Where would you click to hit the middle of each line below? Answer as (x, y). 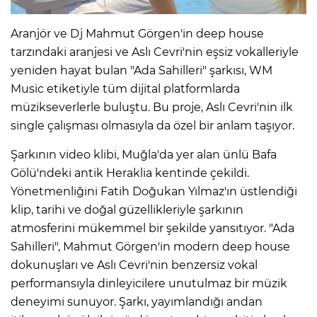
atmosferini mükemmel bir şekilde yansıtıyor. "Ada (152, 228)
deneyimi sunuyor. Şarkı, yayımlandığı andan (137, 301)
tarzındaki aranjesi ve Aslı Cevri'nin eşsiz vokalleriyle (155, 52)
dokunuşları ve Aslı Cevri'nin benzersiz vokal (134, 265)
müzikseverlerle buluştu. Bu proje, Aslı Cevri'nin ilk (152, 107)
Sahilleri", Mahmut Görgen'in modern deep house (150, 246)
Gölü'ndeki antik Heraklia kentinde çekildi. (130, 173)
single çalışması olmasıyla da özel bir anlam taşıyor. (152, 125)
